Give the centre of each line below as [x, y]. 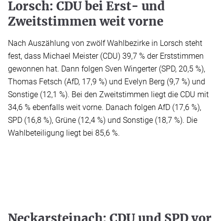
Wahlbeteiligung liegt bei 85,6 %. [64, 133]
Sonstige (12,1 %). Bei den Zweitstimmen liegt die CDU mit [108, 95]
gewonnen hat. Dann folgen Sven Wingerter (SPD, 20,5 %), [107, 69]
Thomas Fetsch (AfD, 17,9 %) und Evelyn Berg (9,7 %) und [107, 82]
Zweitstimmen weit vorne [86, 22]
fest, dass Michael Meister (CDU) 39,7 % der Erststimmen [106, 56]
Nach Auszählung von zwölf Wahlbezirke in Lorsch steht [105, 43]
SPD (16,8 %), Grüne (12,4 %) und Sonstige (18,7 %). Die [103, 120]
